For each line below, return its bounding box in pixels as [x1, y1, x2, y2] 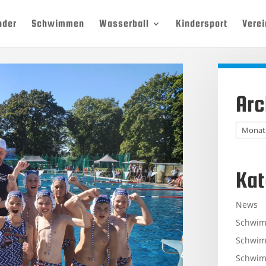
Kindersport [175, 18, 227, 29]
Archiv [235, 122, 260, 134]
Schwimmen [31, 18, 84, 29]
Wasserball [99, 18, 149, 29]
